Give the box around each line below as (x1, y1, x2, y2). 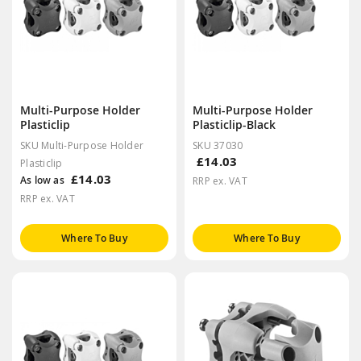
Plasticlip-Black (193, 116, 276, 132)
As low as (20, 172, 64, 187)
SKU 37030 (193, 138, 243, 152)
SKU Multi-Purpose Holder (20, 138, 143, 152)
